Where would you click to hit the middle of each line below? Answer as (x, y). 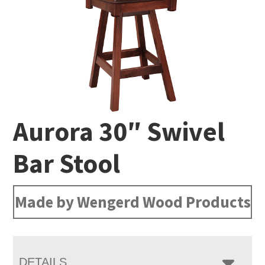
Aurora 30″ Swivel (119, 131)
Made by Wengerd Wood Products (132, 201)
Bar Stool (67, 163)
